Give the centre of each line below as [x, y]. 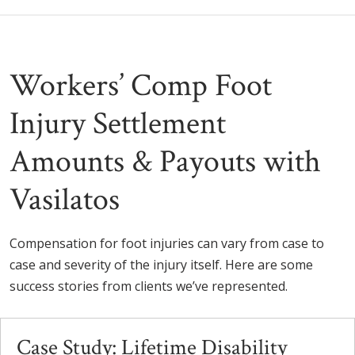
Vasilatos [65, 199]
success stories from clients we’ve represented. [149, 286]
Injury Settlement [118, 123]
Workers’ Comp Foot [141, 85]
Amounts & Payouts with [165, 161]
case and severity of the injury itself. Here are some [161, 264]
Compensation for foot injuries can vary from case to [167, 243]
